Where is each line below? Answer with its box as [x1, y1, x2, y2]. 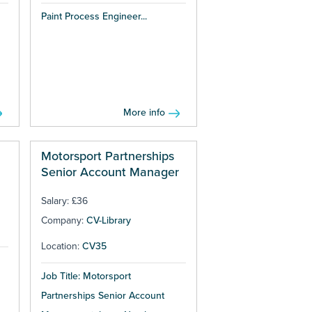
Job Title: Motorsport [40, 270, 131, 283]
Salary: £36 [40, 195, 88, 208]
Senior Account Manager [40, 164, 179, 180]
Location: [40, 240, 82, 253]
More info [123, 107, 166, 119]
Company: [40, 214, 86, 227]
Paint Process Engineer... [40, 10, 147, 23]
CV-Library [86, 214, 131, 227]
